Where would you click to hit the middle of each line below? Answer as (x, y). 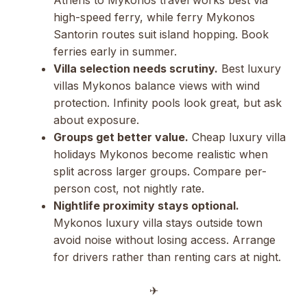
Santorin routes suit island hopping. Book (161, 34)
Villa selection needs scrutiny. (136, 68)
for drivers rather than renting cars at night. (167, 257)
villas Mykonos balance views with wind (157, 85)
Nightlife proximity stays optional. (146, 205)
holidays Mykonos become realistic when (161, 154)
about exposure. (96, 120)
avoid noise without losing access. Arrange (164, 240)
